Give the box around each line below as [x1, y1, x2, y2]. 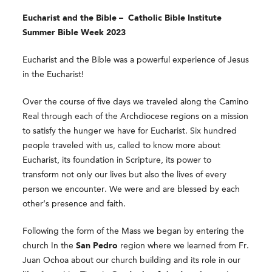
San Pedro [76, 241, 118, 250]
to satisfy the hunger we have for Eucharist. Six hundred [22, 126, 237, 135]
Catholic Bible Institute [128, 13, 222, 22]
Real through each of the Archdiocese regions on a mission [22, 112, 249, 121]
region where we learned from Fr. [118, 241, 250, 250]
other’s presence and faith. [22, 199, 126, 208]
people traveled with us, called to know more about [22, 141, 221, 150]
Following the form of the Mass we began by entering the [22, 226, 245, 236]
